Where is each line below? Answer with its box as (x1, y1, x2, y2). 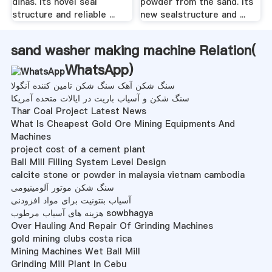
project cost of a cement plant (10, 143, 146, 155)
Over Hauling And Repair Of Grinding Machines (10, 219, 213, 232)
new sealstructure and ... (140, 8, 246, 21)
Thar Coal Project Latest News (10, 104, 146, 117)
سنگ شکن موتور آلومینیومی (10, 181, 114, 194)
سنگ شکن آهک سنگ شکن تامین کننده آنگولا (10, 79, 175, 92)
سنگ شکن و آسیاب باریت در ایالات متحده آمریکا (10, 92, 189, 104)
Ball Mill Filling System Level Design (10, 155, 166, 168)
